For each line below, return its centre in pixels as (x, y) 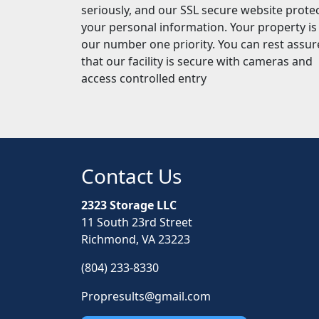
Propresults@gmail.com (146, 297)
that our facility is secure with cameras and (197, 62)
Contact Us (131, 176)
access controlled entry (145, 79)
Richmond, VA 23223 (136, 240)
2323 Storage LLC (129, 205)
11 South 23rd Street (137, 223)
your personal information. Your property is (199, 27)
